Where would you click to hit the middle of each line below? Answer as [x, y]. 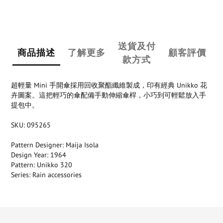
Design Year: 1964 [39, 155]
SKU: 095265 [31, 125]
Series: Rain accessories [46, 174]
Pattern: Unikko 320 [42, 165]
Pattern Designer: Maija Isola [55, 145]
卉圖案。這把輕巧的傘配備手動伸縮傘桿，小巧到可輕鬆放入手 [109, 95]
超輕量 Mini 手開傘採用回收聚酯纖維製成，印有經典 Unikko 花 [109, 85]
